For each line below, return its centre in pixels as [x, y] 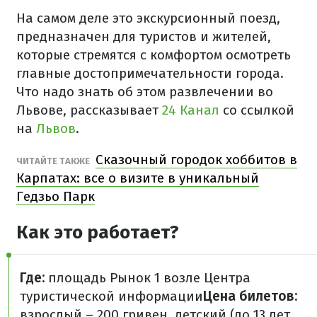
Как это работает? [98, 232]
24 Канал [191, 110]
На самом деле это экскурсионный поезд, [148, 18]
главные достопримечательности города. [150, 73]
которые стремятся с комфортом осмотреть [154, 55]
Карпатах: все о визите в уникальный [138, 178]
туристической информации [111, 296]
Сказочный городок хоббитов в [196, 160]
